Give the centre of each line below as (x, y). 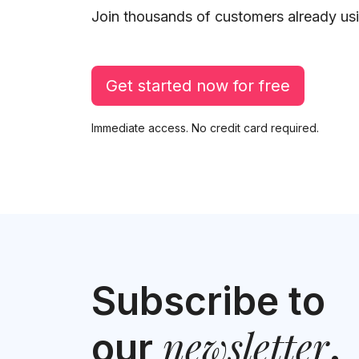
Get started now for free (198, 85)
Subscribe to (208, 301)
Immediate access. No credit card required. (205, 127)
